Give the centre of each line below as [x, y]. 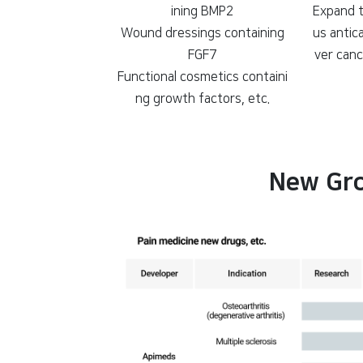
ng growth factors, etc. [203, 99]
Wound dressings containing [203, 34]
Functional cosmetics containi [203, 77]
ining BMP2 [203, 12]
